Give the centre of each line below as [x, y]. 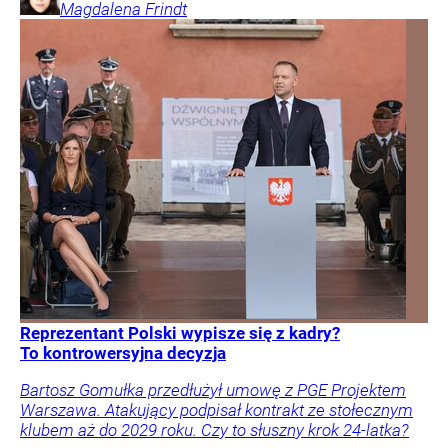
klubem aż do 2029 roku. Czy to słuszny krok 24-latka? [214, 430]
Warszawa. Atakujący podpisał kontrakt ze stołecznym [216, 410]
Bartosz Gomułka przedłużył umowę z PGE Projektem [213, 390]
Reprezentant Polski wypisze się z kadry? [180, 333]
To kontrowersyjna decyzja [123, 353]
